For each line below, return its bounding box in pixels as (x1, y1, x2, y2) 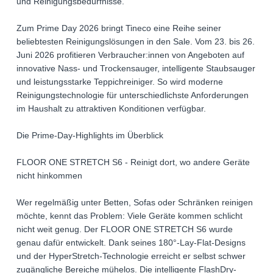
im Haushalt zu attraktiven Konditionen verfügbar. (16, 104, 206, 114)
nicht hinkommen (16, 171, 82, 181)
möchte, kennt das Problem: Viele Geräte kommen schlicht (16, 211, 243, 221)
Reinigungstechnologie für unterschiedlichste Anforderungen (16, 90, 249, 101)
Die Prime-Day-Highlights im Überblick (16, 130, 163, 141)
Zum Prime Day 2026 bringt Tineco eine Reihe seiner (16, 23, 221, 34)
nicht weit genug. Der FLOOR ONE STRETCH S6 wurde (16, 224, 233, 235)
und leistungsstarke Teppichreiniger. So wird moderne (16, 77, 223, 87)
